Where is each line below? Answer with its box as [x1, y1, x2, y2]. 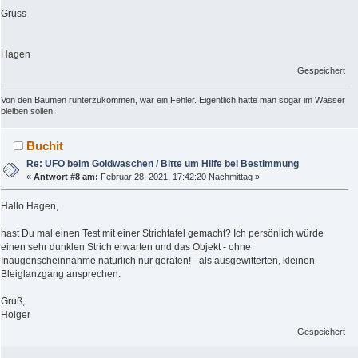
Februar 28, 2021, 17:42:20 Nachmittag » [98, 172, 261, 182]
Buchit [26, 139, 64, 153]
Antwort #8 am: [34, 172, 99, 182]
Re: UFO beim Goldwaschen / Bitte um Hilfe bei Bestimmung [26, 158, 300, 170]
